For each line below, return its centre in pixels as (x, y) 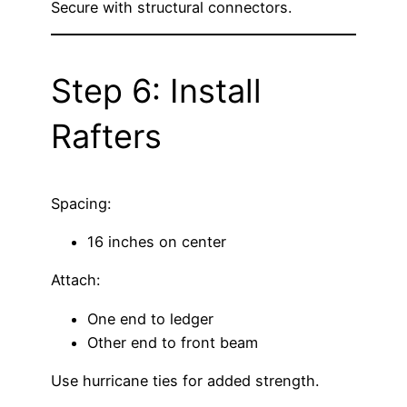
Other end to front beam (173, 342)
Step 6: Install (156, 90)
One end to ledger (150, 318)
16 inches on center (157, 242)
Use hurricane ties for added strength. (185, 380)
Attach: (75, 280)
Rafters (106, 136)
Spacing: (81, 203)
